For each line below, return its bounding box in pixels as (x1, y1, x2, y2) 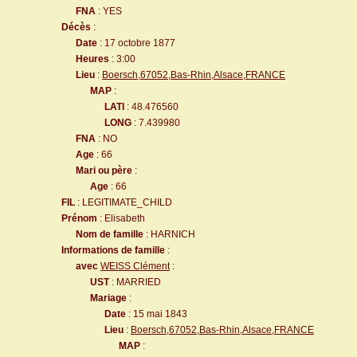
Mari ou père (76, 165, 132, 176)
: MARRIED (109, 277, 161, 288)
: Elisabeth (97, 213, 145, 224)
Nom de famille (76, 229, 143, 240)
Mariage (90, 292, 127, 304)
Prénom (61, 213, 97, 224)
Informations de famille (61, 245, 165, 256)
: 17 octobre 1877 (97, 37, 175, 49)
